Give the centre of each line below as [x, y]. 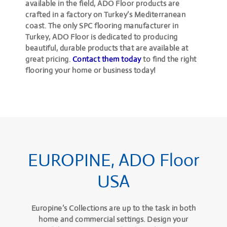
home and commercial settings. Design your [113, 219]
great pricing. [49, 59]
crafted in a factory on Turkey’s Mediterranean [106, 14]
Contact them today [107, 59]
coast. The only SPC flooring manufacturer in [102, 25]
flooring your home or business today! [91, 70]
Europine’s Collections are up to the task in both [113, 208]
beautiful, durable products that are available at [107, 48]
